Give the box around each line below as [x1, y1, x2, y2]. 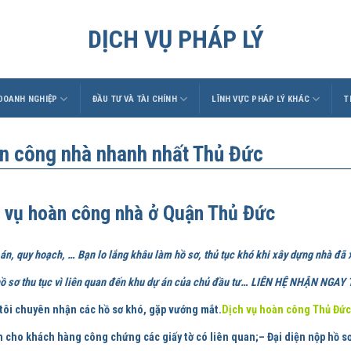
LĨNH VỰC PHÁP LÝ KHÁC [212, 93, 310, 104]
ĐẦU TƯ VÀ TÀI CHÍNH [92, 93, 177, 104]
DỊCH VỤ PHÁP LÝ [87, 24, 264, 54]
